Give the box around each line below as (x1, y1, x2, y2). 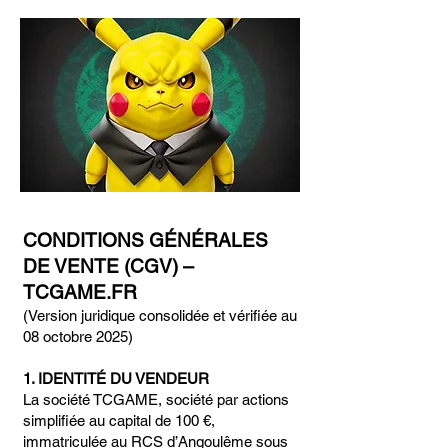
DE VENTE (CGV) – (23, 255, 194, 277)
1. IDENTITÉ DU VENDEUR (23, 370, 209, 387)
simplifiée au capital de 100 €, (23, 412, 215, 429)
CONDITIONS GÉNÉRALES (23, 229, 268, 251)
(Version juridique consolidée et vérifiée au (23, 307, 297, 324)
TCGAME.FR (23, 281, 137, 303)
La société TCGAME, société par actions (23, 391, 289, 408)
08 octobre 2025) (23, 328, 133, 345)
